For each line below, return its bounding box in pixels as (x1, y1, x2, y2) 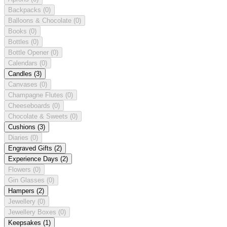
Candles (8, 69, 34, 78)
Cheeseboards (8, 101, 52, 109)
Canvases (8, 80, 40, 88)
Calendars (8, 59, 40, 67)
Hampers (8, 186, 36, 195)
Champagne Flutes (8, 91, 65, 99)
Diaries (8, 133, 30, 141)
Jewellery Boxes (8, 208, 58, 216)
